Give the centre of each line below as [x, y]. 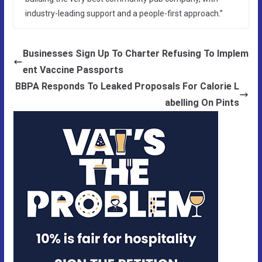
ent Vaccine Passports [73, 70]
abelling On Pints [202, 102]
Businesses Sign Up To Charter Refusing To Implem [135, 53]
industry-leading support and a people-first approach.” [124, 13]
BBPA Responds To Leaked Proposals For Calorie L [127, 86]
